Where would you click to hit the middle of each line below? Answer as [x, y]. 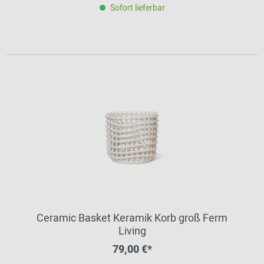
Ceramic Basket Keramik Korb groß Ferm [132, 218]
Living [132, 231]
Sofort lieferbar [137, 8]
